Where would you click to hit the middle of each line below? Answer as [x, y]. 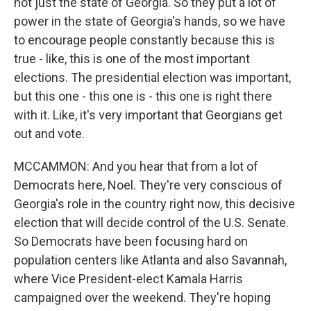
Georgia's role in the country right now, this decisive [154, 204]
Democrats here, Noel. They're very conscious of [148, 185]
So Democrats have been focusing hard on [131, 241]
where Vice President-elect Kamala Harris [128, 279]
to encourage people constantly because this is [144, 40]
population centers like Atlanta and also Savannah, [150, 260]
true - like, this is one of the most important [132, 59]
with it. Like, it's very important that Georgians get [148, 115]
